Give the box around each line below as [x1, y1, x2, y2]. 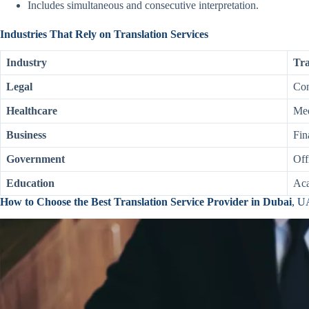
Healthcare [6, 105, 57, 117]
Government [6, 153, 65, 166]
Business [6, 129, 46, 141]
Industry [6, 57, 47, 69]
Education [6, 177, 54, 190]
